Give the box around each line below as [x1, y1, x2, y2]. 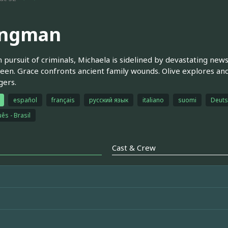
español [13, 95, 37, 104]
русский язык [89, 95, 128, 104]
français [51, 95, 75, 104]
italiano [142, 95, 164, 104]
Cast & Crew [112, 142, 156, 153]
